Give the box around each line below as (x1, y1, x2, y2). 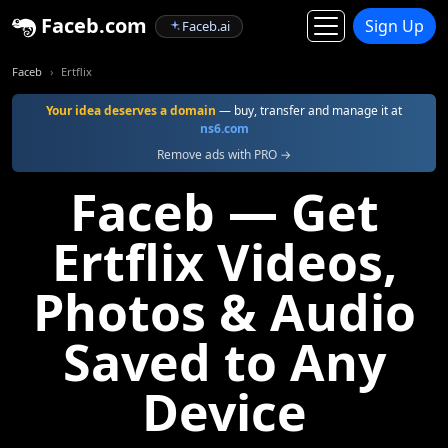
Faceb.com (36, 12, 147, 39)
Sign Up (365, 15, 424, 37)
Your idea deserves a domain (46, 102, 216, 119)
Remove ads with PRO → (157, 146, 291, 163)
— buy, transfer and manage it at (216, 102, 402, 119)
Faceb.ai (182, 16, 230, 35)
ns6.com (199, 120, 249, 137)
